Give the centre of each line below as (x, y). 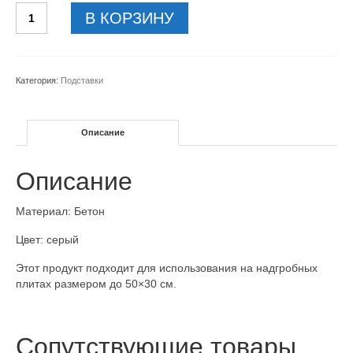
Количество (48, 9)
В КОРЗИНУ (130, 18)
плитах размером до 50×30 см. (96, 283)
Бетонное (41, 41)
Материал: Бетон (60, 211)
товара (35, 25)
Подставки (82, 80)
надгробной (48, 88)
